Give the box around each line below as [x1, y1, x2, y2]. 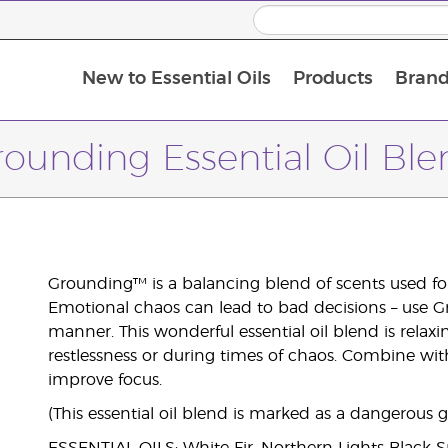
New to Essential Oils [81, 70, 271, 89]
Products [292, 70, 373, 89]
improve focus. [47, 372, 162, 388]
